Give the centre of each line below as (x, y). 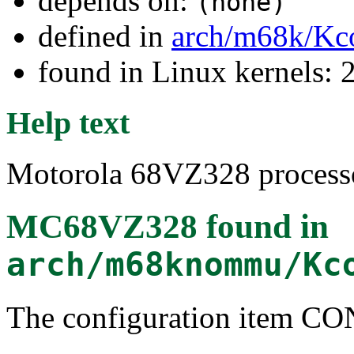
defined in (105, 36)
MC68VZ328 (102, 227)
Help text (68, 122)
